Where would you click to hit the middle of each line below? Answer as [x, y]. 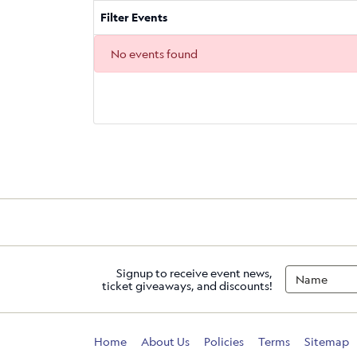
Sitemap [327, 342]
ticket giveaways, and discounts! [187, 285]
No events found [154, 53]
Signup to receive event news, [194, 273]
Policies [224, 342]
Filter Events [134, 18]
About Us [165, 342]
